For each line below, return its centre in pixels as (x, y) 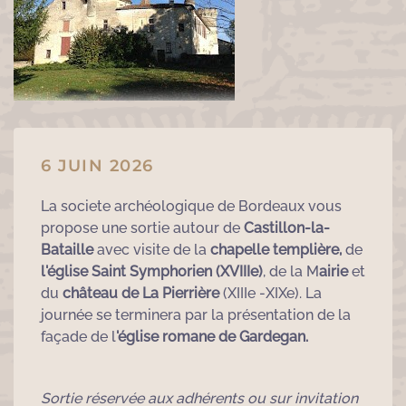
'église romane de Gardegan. (212, 337)
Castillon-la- (287, 228)
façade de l (78, 337)
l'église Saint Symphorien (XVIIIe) (152, 271)
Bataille (67, 250)
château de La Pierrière (141, 293)
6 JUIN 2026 (97, 166)
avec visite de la (152, 250)
